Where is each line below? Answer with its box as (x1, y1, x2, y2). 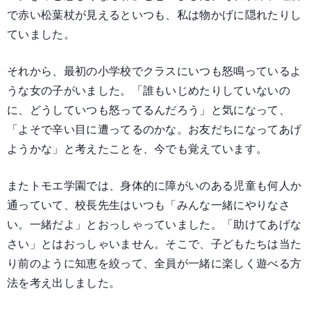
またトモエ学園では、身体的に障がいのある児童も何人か (7, 178, 302, 193)
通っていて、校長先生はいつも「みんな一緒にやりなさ (7, 198, 291, 212)
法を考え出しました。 (7, 276, 121, 290)
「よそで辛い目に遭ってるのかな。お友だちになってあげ (7, 122, 302, 137)
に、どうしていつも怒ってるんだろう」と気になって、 (7, 103, 291, 117)
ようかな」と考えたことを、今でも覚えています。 (7, 142, 268, 156)
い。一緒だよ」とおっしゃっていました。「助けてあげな (7, 217, 302, 232)
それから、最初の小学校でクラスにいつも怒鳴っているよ (7, 64, 302, 78)
